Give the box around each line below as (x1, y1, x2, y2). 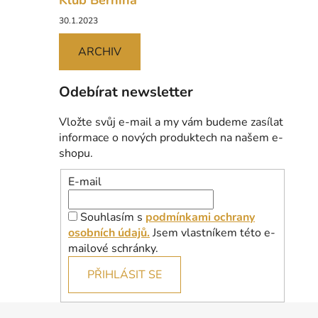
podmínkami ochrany (146, 209, 255, 225)
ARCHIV (78, 44, 121, 60)
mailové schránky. (68, 240, 158, 256)
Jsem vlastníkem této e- (150, 224, 275, 241)
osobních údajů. (68, 224, 150, 241)
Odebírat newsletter (59, 82, 193, 102)
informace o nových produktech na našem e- (59, 130, 283, 146)
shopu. (59, 146, 93, 162)
